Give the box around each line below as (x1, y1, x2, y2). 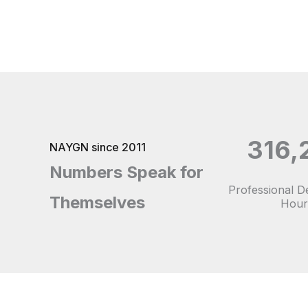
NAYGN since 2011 (49, 140, 146, 154)
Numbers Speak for (49, 162, 203, 182)
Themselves (49, 192, 145, 212)
